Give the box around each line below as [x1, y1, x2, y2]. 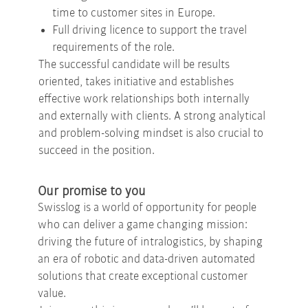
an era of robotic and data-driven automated [38, 252, 255, 266]
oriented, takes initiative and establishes [38, 75, 234, 89]
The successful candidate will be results [38, 58, 230, 71]
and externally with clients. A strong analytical [38, 109, 265, 123]
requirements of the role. [52, 41, 175, 54]
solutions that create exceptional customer [38, 269, 247, 283]
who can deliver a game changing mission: [38, 218, 247, 232]
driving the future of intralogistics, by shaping [38, 235, 263, 249]
